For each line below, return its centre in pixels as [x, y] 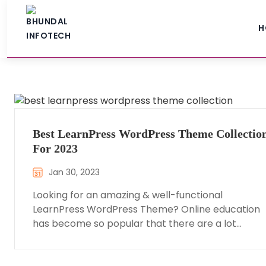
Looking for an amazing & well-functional [128, 195]
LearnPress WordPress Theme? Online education [146, 209]
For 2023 [55, 148]
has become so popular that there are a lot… [137, 224]
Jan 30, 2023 [74, 172]
